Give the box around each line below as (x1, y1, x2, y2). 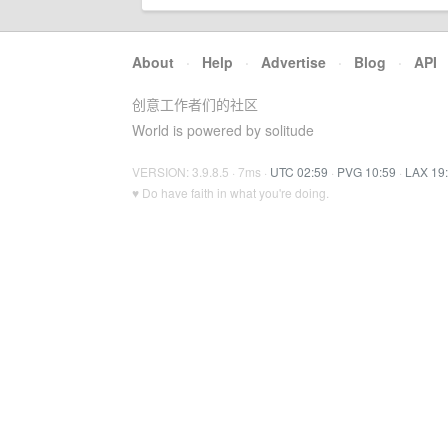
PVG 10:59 (337, 163, 396, 180)
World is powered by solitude (132, 120, 314, 140)
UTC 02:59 (270, 163, 328, 180)
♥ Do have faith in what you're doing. (132, 184, 329, 201)
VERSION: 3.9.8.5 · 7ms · (132, 163, 270, 180)
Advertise (261, 52, 326, 72)
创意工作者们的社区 (132, 94, 258, 114)
